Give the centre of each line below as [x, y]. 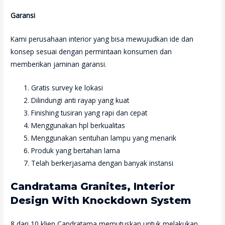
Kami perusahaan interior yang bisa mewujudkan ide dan [102, 39]
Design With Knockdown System [101, 201]
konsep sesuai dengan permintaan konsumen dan [91, 51]
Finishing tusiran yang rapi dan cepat [89, 113]
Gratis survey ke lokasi [67, 87]
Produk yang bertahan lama [76, 150]
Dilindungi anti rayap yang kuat [80, 100]
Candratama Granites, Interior [93, 187]
